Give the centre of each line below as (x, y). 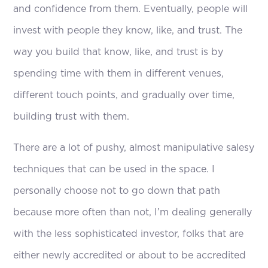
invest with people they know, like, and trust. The (128, 30)
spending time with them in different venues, (119, 73)
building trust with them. (71, 116)
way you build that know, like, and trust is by (118, 52)
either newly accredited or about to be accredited (130, 255)
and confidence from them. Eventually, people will (131, 9)
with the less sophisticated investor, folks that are (129, 234)
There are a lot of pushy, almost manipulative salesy (134, 147)
